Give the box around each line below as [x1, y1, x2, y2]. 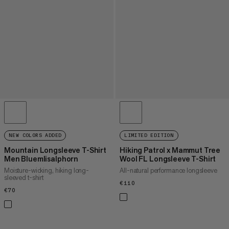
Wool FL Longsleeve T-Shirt [120, 153, 216, 164]
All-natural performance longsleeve [120, 166, 217, 175]
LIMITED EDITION [124, 132, 174, 139]
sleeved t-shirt [4, 173, 44, 182]
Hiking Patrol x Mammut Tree [120, 145, 221, 155]
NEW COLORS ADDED [9, 132, 62, 139]
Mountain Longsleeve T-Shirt [4, 145, 106, 155]
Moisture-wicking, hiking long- [4, 166, 89, 175]
